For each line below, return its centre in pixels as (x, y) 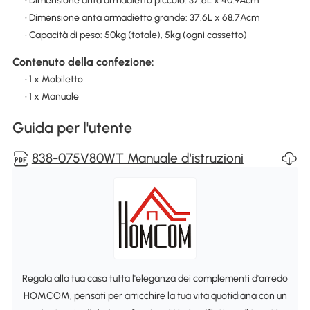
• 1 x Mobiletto (54, 80)
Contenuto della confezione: (83, 62)
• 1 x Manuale (52, 97)
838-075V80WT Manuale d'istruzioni (137, 158)
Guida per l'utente (72, 128)
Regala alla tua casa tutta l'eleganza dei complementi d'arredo (155, 278)
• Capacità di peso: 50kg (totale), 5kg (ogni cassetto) (136, 35)
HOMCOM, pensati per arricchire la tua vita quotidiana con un (155, 295)
